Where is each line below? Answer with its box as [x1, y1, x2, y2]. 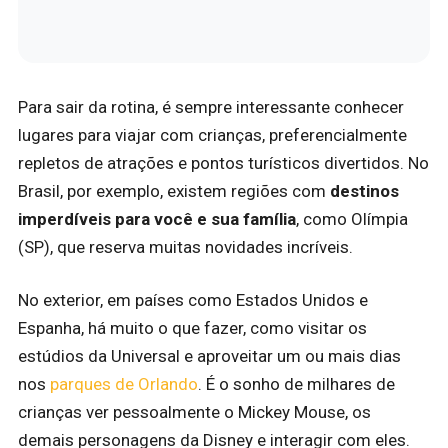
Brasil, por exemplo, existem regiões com [18, 180, 330, 201]
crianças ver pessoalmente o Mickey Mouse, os [18, 402, 371, 423]
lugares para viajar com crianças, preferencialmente [18, 124, 407, 145]
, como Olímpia [296, 208, 408, 229]
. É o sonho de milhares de [198, 374, 395, 395]
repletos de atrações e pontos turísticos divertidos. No [18, 152, 429, 173]
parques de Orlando [50, 374, 198, 395]
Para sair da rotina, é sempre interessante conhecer [18, 96, 404, 117]
